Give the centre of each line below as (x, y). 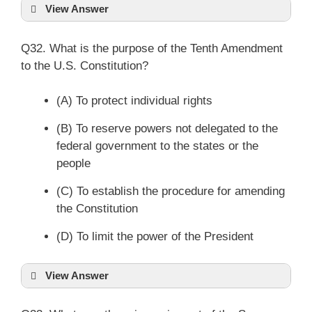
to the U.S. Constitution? (85, 65)
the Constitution (97, 209)
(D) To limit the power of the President (155, 236)
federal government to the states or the (157, 146)
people (73, 163)
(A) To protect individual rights (134, 101)
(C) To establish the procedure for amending (171, 191)
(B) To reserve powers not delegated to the (167, 128)
